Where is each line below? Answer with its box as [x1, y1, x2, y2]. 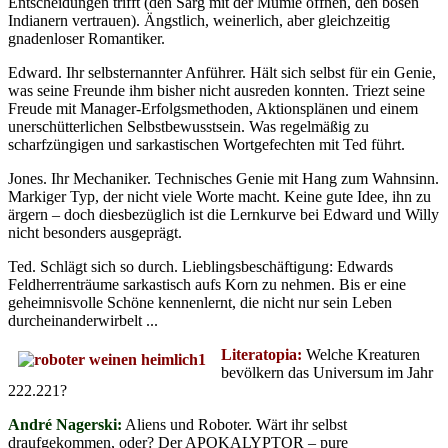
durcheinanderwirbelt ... [8, 311, 158, 329]
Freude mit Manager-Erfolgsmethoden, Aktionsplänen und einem [8, 99, 418, 117]
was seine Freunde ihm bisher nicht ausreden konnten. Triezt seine [8, 81, 425, 99]
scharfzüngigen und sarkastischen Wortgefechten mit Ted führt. [8, 135, 405, 153]
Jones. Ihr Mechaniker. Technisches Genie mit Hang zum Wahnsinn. [8, 169, 439, 187]
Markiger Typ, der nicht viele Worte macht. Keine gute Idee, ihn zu [8, 187, 431, 205]
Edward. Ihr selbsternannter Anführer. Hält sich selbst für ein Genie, [8, 63, 436, 81]
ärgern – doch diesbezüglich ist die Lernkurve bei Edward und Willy [8, 205, 439, 223]
